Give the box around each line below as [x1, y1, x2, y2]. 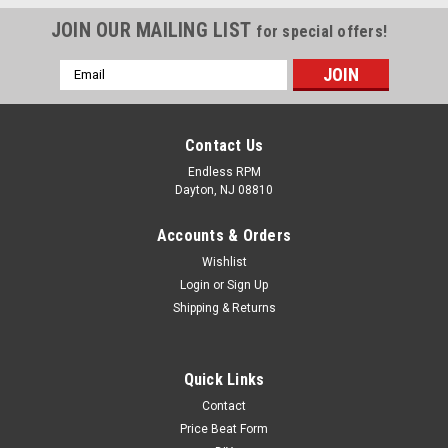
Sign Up [227, 277, 269, 292]
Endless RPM [187, 164, 261, 179]
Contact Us [184, 135, 264, 155]
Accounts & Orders [156, 225, 292, 245]
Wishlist [201, 254, 247, 269]
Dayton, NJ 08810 [175, 182, 273, 197]
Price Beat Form [180, 421, 268, 436]
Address [59, 81, 113, 98]
